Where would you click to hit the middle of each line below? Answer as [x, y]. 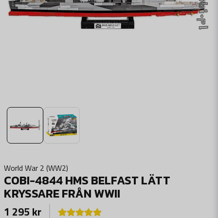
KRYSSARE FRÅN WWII [62, 193]
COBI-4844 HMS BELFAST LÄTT [87, 180]
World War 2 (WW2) [36, 168]
